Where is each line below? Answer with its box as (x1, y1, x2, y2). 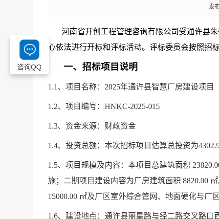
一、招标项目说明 (64, 62, 138, 72)
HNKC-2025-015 (105, 102, 160, 110)
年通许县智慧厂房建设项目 (120, 83, 214, 91)
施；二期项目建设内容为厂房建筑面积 (48, 176, 181, 185)
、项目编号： (58, 102, 105, 110)
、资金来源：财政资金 (58, 122, 136, 130)
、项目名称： (58, 83, 105, 91)
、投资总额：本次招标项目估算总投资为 (58, 141, 198, 150)
